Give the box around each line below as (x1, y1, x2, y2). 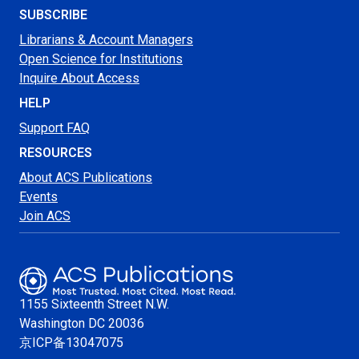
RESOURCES (19, 145, 92, 161)
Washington (19, 316, 85, 331)
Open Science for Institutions (19, 51, 183, 67)
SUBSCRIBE (19, 7, 87, 23)
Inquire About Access (19, 71, 139, 87)
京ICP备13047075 (19, 335, 123, 350)
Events (19, 189, 58, 205)
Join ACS (19, 208, 71, 224)
